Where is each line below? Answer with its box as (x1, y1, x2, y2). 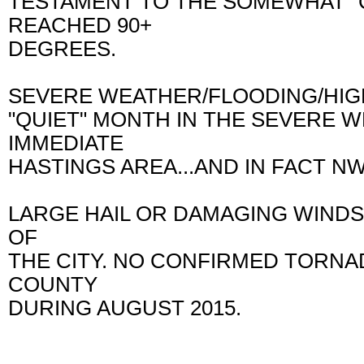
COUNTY (8, 272, 109, 296)
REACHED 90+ (8, 13, 163, 37)
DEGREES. (8, 37, 128, 60)
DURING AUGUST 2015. (8, 296, 253, 319)
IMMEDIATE (8, 131, 135, 154)
